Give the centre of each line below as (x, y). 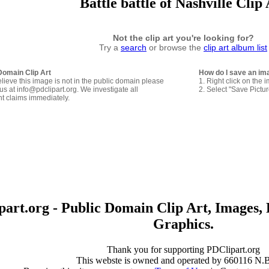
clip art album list (235, 47)
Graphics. (183, 224)
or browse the (175, 47)
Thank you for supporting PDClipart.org (183, 249)
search (134, 47)
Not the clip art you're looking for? (183, 38)
